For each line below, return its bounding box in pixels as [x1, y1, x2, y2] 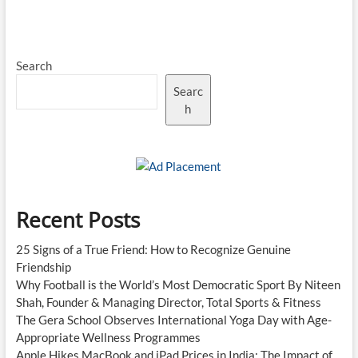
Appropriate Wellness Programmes [15, 330, 201, 345]
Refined [58, 145, 88, 157]
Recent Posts [15, 205, 140, 235]
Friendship [15, 260, 71, 275]
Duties [58, 116, 84, 129]
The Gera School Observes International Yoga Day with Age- [15, 312, 332, 328]
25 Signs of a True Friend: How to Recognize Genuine [15, 242, 291, 257]
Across [58, 30, 84, 42]
